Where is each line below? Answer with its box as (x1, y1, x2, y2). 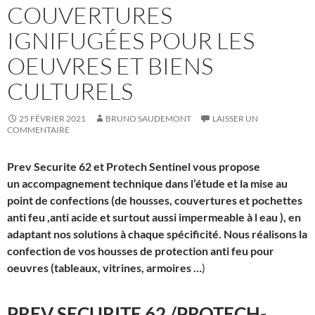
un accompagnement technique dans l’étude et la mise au (7, 176, 288, 190)
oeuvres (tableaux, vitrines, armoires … (7, 260, 202, 274)
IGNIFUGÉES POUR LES (7, 25, 255, 55)
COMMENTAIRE (7, 124, 70, 135)
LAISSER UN (212, 112, 258, 124)
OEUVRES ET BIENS (7, 51, 213, 80)
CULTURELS (7, 76, 133, 105)
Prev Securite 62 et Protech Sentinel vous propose (7, 159, 260, 173)
